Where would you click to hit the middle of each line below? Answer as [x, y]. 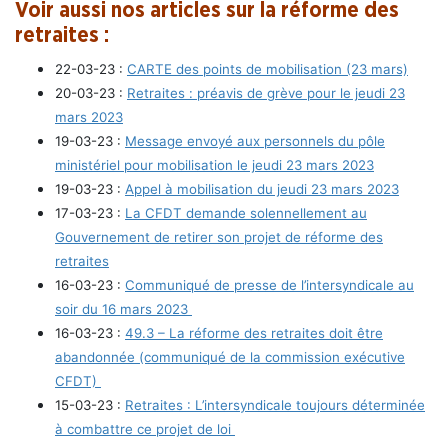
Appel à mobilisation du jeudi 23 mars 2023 [262, 188]
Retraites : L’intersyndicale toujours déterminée [275, 404]
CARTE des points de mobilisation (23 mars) [267, 68]
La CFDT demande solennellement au [246, 212]
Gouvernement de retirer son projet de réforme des [219, 236]
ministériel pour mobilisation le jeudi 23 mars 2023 [214, 164]
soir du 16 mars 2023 [123, 308]
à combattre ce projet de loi [145, 428]
